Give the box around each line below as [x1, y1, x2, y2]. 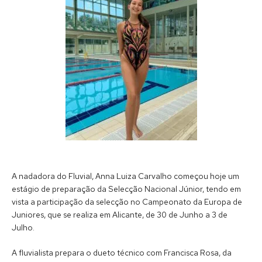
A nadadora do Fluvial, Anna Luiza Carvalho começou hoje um [12, 170, 239, 181]
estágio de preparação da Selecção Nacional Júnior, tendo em [12, 183, 241, 194]
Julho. [12, 222, 35, 233]
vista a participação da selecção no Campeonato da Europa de [12, 196, 242, 207]
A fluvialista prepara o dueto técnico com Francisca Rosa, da [12, 247, 232, 258]
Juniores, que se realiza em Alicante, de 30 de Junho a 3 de [12, 209, 227, 220]
